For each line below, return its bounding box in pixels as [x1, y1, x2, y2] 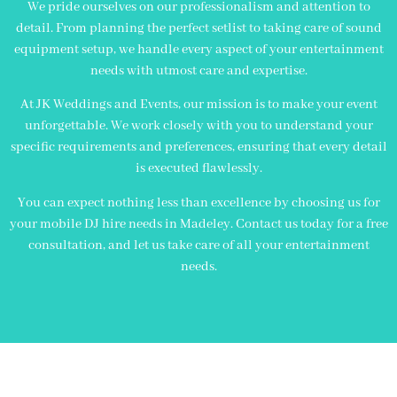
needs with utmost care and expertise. [90, 63, 307, 80]
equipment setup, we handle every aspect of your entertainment [13, 42, 384, 58]
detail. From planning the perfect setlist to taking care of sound [15, 20, 382, 37]
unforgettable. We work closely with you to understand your [24, 118, 373, 135]
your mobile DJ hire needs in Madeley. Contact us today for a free [9, 215, 388, 232]
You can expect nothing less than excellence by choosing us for [17, 194, 380, 211]
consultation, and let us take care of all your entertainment [27, 237, 370, 253]
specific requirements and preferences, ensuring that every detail [10, 139, 387, 156]
